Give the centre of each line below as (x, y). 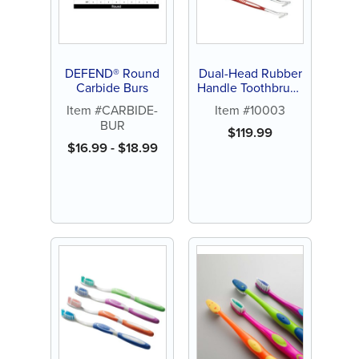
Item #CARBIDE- (113, 110)
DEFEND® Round (113, 73)
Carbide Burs (113, 87)
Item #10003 (250, 110)
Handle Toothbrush (250, 87)
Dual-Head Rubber (250, 73)
